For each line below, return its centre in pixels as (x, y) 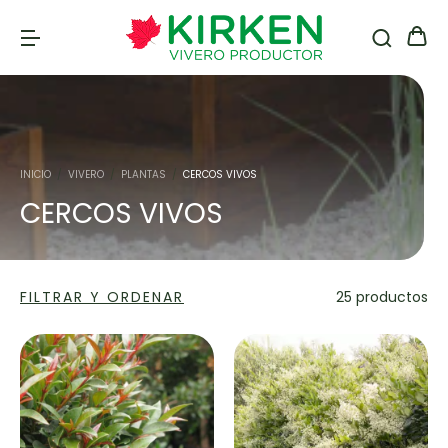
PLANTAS (143, 174)
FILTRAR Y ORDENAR (102, 297)
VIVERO (86, 174)
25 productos (382, 297)
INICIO (35, 174)
